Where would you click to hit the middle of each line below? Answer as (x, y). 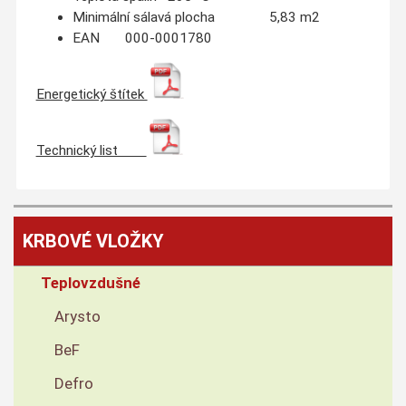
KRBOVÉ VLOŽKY (93, 242)
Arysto (77, 317)
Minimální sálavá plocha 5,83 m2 (196, 17)
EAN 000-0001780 (142, 38)
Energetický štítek (92, 94)
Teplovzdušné (91, 283)
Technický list (91, 151)
